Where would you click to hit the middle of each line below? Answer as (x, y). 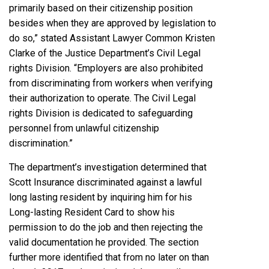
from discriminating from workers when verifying (111, 83)
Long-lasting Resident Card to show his (92, 212)
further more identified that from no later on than (109, 257)
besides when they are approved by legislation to (113, 23)
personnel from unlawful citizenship (84, 128)
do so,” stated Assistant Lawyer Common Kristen (112, 38)
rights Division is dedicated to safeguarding (101, 113)
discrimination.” (41, 143)
